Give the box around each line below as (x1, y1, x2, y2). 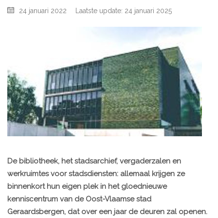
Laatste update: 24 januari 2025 (75, 7, 172, 15)
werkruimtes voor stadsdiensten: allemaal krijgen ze (7, 169, 185, 179)
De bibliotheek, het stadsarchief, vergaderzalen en (7, 157, 181, 166)
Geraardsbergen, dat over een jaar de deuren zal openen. (7, 207, 207, 217)
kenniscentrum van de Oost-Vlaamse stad (7, 195, 151, 204)
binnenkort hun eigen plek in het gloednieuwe (7, 182, 167, 191)
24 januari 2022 (19, 7, 67, 15)
